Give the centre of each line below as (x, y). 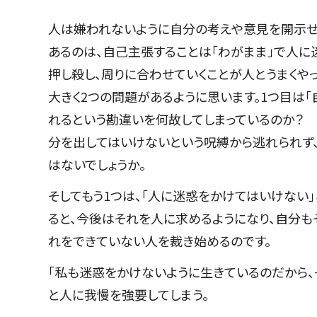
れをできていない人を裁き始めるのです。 (161, 240)
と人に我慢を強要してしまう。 (130, 294)
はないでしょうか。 (105, 164)
